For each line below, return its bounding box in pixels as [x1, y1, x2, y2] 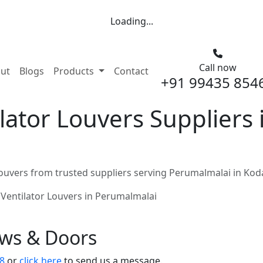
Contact [113, 65, 149, 77]
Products [53, 65, 96, 77]
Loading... [110, 15, 153, 28]
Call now [198, 61, 237, 74]
